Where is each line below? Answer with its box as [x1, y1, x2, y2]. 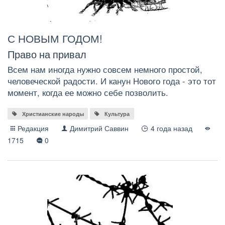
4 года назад [150, 123, 202, 133]
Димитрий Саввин [70, 123, 129, 133]
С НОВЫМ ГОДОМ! [8, 30, 102, 46]
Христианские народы [22, 109, 84, 118]
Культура [104, 109, 130, 118]
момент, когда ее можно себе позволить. [8, 86, 168, 98]
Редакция [18, 123, 49, 133]
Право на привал [8, 46, 86, 61]
